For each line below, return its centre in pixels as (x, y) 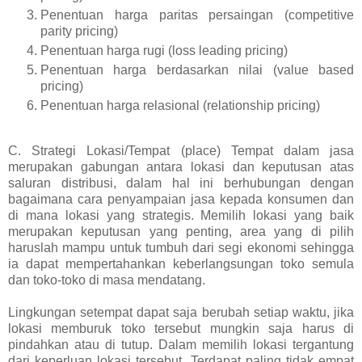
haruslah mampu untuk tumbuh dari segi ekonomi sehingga (181, 248)
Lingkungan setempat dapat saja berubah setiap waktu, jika (181, 313)
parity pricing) (79, 32)
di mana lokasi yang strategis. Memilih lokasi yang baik (181, 216)
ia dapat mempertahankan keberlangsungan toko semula (181, 264)
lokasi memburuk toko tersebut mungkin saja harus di (181, 329)
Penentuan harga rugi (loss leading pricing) (164, 51)
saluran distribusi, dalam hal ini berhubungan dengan (181, 183)
